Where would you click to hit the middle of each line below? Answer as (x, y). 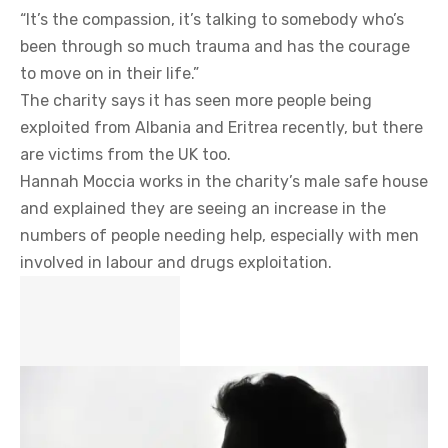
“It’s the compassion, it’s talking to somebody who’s (212, 19)
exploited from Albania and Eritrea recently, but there (221, 127)
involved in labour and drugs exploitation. (176, 262)
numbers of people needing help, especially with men (219, 235)
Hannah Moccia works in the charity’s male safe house (224, 181)
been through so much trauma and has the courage (215, 46)
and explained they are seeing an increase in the (203, 208)
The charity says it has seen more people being (196, 100)
